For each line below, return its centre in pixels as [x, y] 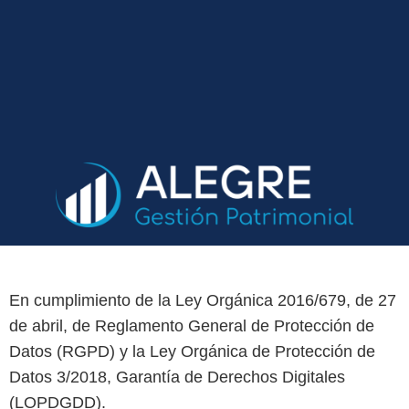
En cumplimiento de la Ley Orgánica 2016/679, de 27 [203, 301]
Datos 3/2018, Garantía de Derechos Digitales [177, 378]
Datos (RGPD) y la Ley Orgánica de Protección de [192, 352]
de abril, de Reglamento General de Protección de [192, 326]
